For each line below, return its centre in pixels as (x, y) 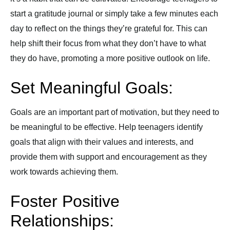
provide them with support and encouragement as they (109, 157)
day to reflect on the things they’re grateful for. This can (109, 28)
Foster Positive (65, 201)
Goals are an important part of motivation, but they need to (115, 112)
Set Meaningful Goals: (92, 88)
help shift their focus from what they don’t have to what (108, 43)
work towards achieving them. (64, 172)
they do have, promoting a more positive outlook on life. (110, 58)
